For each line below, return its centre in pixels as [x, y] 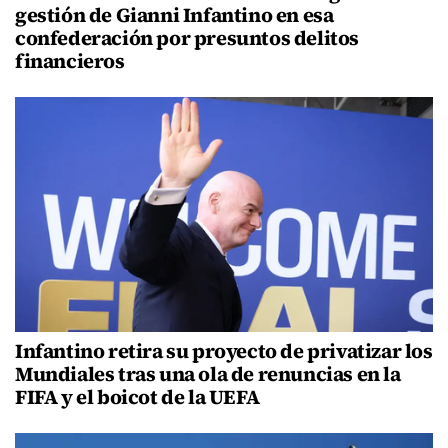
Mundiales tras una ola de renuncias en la [208, 374]
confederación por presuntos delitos [187, 38]
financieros [70, 61]
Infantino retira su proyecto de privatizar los [224, 351]
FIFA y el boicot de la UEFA [137, 397]
